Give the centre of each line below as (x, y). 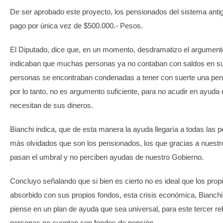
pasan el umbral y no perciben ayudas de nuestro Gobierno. (107, 157)
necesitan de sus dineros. (52, 106)
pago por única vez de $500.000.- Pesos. (76, 26)
